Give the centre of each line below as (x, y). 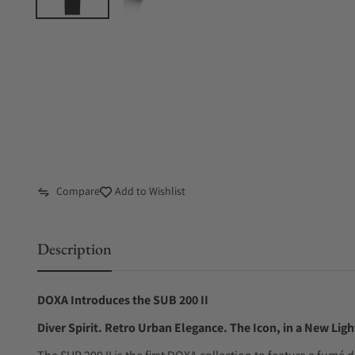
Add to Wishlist (149, 191)
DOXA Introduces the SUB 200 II (123, 300)
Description (74, 249)
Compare (78, 191)
